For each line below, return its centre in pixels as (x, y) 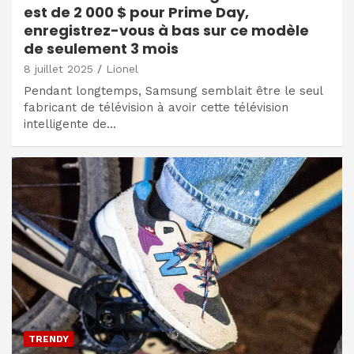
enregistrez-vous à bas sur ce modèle (166, 30)
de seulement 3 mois (101, 48)
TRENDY (49, 339)
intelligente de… (70, 124)
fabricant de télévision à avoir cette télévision (156, 107)
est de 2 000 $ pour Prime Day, (136, 12)
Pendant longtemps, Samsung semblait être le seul (173, 90)
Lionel (122, 68)
